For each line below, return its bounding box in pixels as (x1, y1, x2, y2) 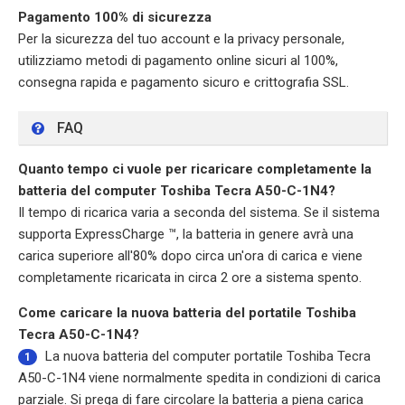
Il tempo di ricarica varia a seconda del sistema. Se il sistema (18, 204, 380, 221)
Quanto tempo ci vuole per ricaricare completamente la (18, 161, 372, 177)
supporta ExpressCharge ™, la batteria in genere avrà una (18, 226, 353, 242)
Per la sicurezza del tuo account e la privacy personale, (18, 31, 344, 47)
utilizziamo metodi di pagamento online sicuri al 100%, (18, 52, 338, 69)
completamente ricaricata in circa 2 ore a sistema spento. (18, 269, 362, 286)
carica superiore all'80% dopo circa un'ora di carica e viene (18, 248, 363, 264)
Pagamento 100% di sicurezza (18, 9, 212, 25)
